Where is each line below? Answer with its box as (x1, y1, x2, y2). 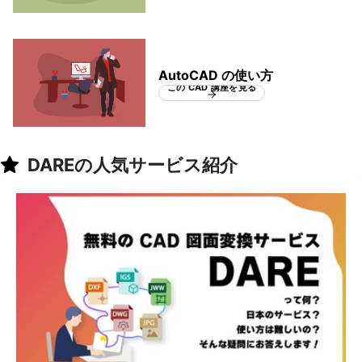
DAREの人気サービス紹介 (27, 154, 238, 176)
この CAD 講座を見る (167, 81, 256, 93)
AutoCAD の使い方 (158, 66, 273, 83)
